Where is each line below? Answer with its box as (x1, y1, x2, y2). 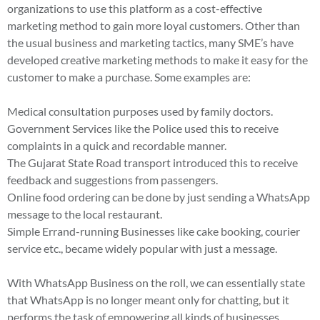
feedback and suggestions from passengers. (7, 172, 218, 186)
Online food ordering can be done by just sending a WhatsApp (7, 189, 310, 204)
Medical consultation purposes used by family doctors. (7, 104, 273, 118)
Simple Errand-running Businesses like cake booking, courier (7, 224, 300, 238)
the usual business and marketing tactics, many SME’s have (7, 35, 294, 49)
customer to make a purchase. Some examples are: (7, 69, 251, 84)
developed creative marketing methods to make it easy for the (7, 52, 308, 66)
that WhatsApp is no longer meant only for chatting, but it (7, 292, 289, 306)
